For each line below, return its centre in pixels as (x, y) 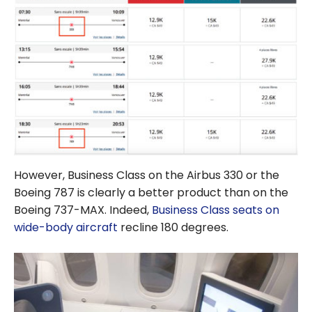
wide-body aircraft (66, 228)
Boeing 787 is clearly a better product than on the (151, 193)
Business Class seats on (216, 210)
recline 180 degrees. (173, 228)
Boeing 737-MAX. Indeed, (83, 210)
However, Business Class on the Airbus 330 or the (147, 175)
